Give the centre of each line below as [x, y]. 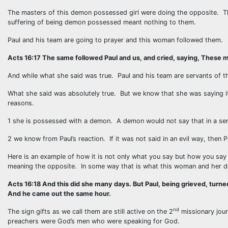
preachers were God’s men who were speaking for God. [94, 221]
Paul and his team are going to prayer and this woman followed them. [115, 40]
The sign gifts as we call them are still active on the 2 [90, 211]
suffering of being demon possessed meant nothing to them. [102, 22]
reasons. [21, 103]
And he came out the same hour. [59, 194]
